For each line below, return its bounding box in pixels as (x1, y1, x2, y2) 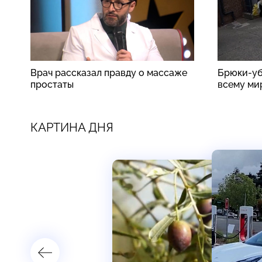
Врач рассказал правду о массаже (30, 67, 187, 78)
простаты (30, 78, 74, 90)
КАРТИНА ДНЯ (30, 120, 113, 135)
